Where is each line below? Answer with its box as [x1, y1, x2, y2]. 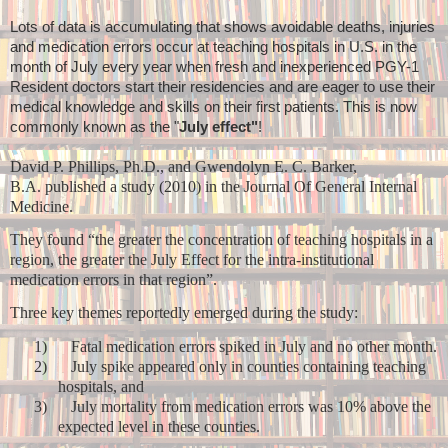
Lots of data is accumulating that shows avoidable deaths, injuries [10, 18, 435, 35]
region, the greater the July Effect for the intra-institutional [10, 251, 374, 269]
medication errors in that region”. [10, 271, 217, 289]
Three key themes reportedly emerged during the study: [10, 304, 358, 322]
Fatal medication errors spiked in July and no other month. [71, 337, 437, 355]
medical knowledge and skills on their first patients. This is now [10, 98, 417, 115]
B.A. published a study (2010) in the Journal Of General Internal [10, 177, 417, 195]
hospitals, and [58, 377, 144, 395]
